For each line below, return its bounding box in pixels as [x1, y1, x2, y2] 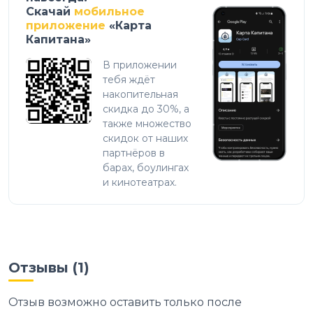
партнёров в [103, 146, 165, 159]
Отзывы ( [8, 259, 78, 276]
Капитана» [26, 32, 91, 46]
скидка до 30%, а [103, 102, 189, 115]
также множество [103, 117, 191, 130]
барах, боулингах [103, 161, 189, 174]
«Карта [109, 18, 152, 32]
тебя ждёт [103, 73, 155, 86]
